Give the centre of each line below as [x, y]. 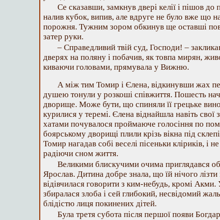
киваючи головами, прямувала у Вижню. [116, 67]
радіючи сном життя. [81, 153]
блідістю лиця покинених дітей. [100, 204]
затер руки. [63, 37]
